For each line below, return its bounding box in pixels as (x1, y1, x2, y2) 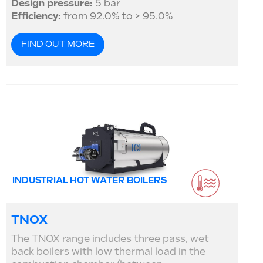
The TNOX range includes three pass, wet (11, 234, 209, 245)
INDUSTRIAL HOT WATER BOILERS (12, 175, 167, 186)
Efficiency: (11, 11, 61, 22)
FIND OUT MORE (21, 39, 95, 50)
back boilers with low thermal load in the (11, 247, 205, 258)
